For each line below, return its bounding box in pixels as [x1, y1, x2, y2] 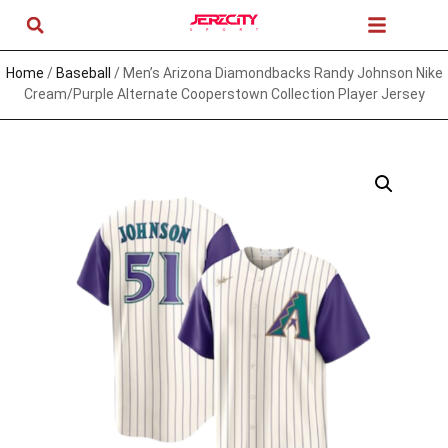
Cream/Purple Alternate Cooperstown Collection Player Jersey [23, 86, 425, 102]
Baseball [55, 65, 111, 81]
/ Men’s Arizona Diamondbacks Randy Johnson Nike [110, 65, 443, 81]
